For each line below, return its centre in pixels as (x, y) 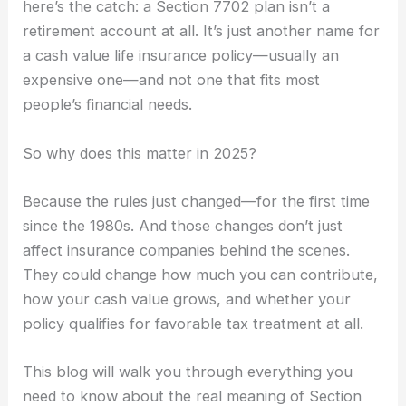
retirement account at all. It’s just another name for (202, 31)
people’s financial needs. (108, 105)
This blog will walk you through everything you (188, 372)
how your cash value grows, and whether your (187, 299)
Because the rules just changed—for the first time (197, 201)
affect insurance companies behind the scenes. (187, 250)
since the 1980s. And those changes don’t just (183, 225)
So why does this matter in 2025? (140, 153)
